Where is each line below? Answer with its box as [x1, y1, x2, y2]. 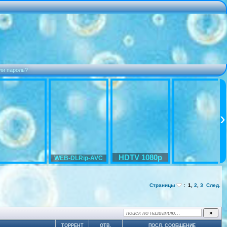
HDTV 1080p [119, 153, 162, 162]
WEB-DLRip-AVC [54, 155, 103, 162]
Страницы [149, 182, 175, 188]
